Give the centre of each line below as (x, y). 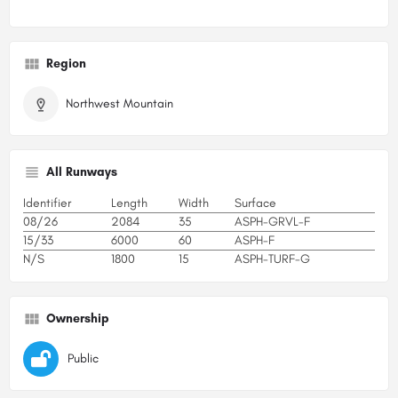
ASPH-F (255, 240)
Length (129, 203)
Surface (255, 203)
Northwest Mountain (119, 103)
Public (83, 358)
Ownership (78, 318)
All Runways (82, 171)
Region (66, 63)
